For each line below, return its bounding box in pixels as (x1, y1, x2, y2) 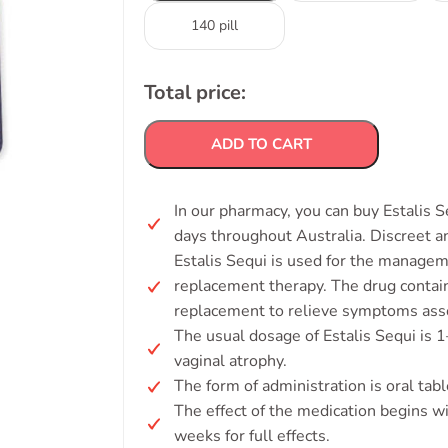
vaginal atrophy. (174, 350, 287, 372)
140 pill (191, 16, 238, 35)
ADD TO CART (211, 134, 312, 154)
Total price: (144, 79, 246, 106)
